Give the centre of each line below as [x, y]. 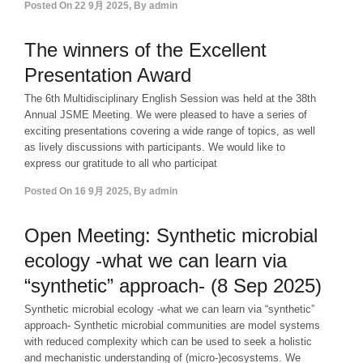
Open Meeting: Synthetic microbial [171, 235]
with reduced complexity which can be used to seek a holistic [168, 342]
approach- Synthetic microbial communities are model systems [172, 325]
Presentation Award [108, 75]
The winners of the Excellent [145, 50]
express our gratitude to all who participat [121, 163]
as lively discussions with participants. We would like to [155, 147]
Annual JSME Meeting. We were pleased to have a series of [166, 115]
